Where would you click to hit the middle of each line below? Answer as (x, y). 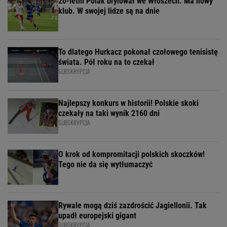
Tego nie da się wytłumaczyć (105, 165)
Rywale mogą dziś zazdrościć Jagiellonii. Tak (133, 206)
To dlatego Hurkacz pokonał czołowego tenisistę (138, 52)
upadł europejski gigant (97, 216)
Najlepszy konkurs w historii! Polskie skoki (128, 103)
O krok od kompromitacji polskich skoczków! (131, 155)
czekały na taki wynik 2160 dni (109, 113)
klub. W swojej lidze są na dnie (109, 11)
